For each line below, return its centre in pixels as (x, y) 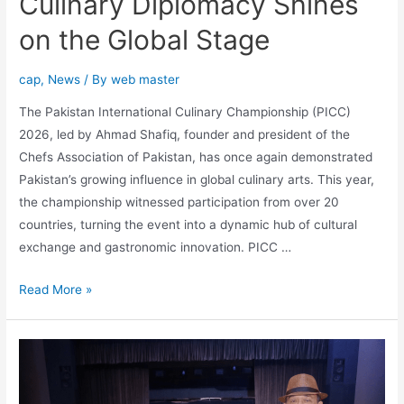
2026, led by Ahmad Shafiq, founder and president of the (185, 134)
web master (146, 80)
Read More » (56, 289)
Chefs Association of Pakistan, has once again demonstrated (196, 157)
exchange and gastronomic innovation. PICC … (156, 247)
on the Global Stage (145, 40)
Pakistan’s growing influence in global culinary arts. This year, (197, 179)
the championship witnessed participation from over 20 (179, 202)
